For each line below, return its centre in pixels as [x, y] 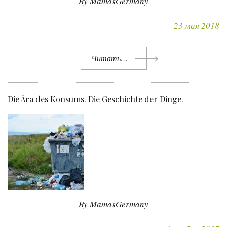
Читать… [109, 58]
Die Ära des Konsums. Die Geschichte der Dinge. [96, 99]
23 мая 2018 [197, 26]
